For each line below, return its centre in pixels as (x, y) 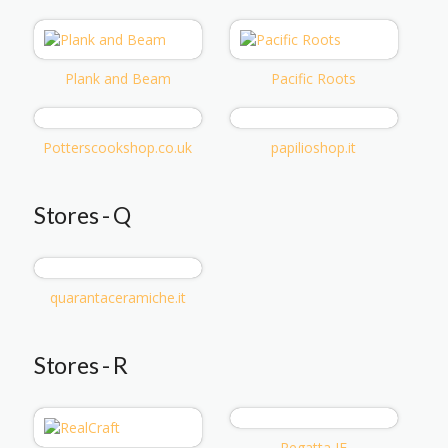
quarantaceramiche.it (117, 297)
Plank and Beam (117, 78)
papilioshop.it (314, 147)
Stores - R (81, 364)
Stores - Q (82, 214)
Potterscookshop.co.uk (118, 147)
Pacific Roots (314, 78)
